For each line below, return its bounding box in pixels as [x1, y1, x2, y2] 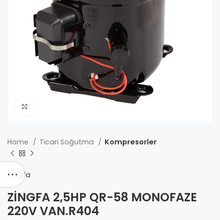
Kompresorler [105, 137, 157, 147]
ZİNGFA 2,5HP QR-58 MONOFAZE [7, 189, 197, 205]
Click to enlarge [34, 101, 89, 111]
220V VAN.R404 [7, 202, 99, 219]
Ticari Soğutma [39, 137, 96, 147]
